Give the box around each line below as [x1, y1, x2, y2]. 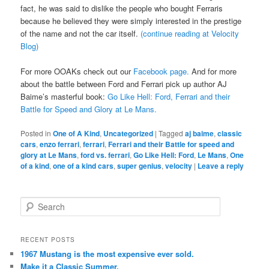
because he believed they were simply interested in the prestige [20, 15, 242, 27]
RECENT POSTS [20, 235, 76, 244]
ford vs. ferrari [80, 150, 130, 161]
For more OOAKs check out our [20, 65, 134, 77]
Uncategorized [103, 128, 154, 139]
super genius [117, 160, 162, 172]
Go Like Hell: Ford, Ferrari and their [107, 91, 231, 103]
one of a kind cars [53, 160, 114, 172]
